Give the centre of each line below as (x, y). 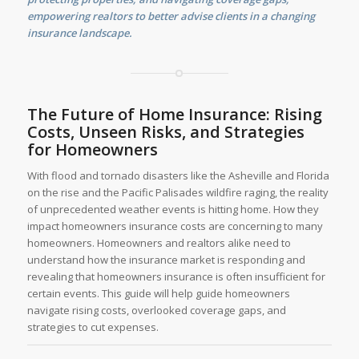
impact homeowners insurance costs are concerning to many (175, 226)
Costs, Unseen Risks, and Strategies (165, 132)
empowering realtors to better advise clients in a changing (171, 16)
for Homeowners (92, 150)
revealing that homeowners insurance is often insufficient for (176, 277)
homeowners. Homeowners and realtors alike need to (159, 243)
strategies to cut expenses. (93, 327)
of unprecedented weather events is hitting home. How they (173, 210)
